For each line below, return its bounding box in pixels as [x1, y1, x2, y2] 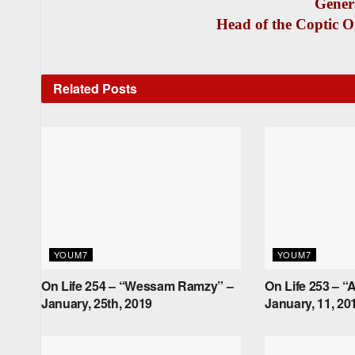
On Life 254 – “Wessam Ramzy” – [41, 277, 234, 296]
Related [53, 78, 99, 97]
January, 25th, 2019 [41, 294, 152, 313]
